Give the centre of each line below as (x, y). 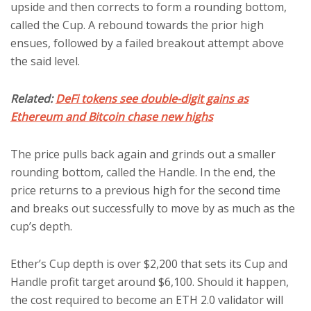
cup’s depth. (41, 226)
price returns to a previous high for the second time (145, 190)
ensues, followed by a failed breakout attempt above (147, 43)
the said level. (45, 61)
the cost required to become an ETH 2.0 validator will (147, 300)
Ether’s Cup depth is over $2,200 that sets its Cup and (149, 264)
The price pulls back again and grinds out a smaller (143, 154)
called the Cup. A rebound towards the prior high (137, 25)
